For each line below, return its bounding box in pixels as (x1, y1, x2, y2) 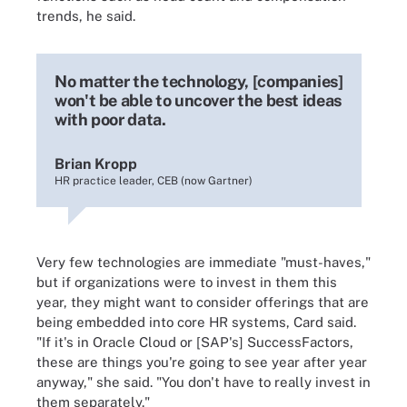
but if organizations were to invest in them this (36, 274, 337, 290)
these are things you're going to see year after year (36, 354, 367, 370)
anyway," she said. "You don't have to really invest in (36, 374, 371, 390)
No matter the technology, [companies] (55, 72, 343, 91)
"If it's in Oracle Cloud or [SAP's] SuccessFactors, (36, 334, 353, 350)
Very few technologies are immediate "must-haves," (36, 254, 371, 270)
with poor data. (55, 110, 166, 129)
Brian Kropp (55, 155, 137, 173)
